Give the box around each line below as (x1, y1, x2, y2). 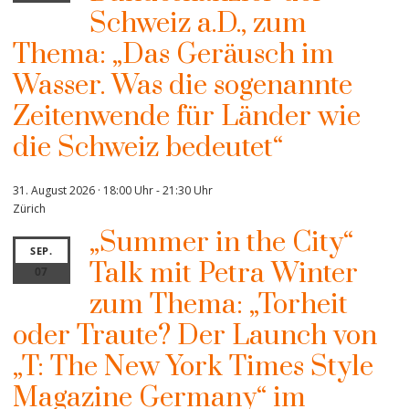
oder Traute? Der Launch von (13, 319, 377, 354)
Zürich (13, 201, 46, 217)
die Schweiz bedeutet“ (13, 131, 283, 166)
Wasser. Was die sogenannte (13, 68, 352, 104)
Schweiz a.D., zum (89, 6, 307, 42)
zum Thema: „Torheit (89, 288, 348, 323)
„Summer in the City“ (89, 225, 353, 261)
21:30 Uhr (163, 183, 213, 199)
